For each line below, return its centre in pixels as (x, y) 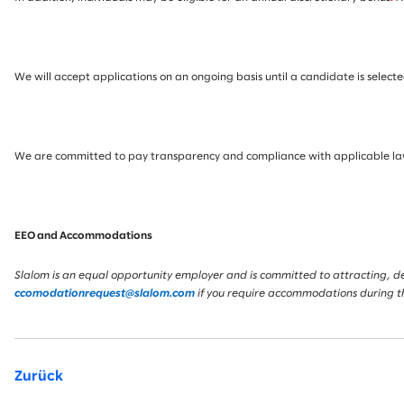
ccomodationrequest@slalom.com (105, 294)
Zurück (39, 376)
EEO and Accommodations (83, 236)
